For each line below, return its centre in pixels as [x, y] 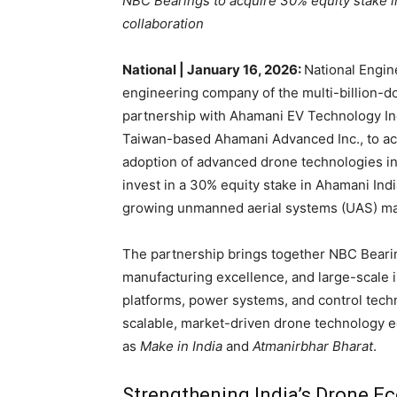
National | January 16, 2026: [213, 70]
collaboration [163, 24]
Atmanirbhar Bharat [313, 346]
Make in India [181, 346]
